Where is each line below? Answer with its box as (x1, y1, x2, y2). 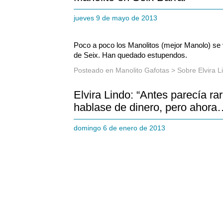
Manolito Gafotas (115, 66, 169, 75)
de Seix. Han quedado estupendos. (74, 51, 187, 60)
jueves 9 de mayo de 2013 (74, 14, 161, 22)
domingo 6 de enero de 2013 (74, 124, 169, 132)
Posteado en (74, 66, 115, 75)
